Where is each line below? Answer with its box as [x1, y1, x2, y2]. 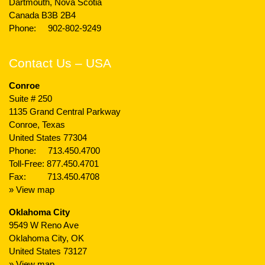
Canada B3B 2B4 [9, 10, 76, 20]
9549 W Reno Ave [9, 220, 79, 230]
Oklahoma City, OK [9, 233, 84, 243]
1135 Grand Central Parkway [9, 106, 121, 117]
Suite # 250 [9, 93, 52, 104]
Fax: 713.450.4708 [9, 172, 99, 182]
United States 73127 [9, 246, 87, 256]
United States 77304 [9, 132, 87, 143]
